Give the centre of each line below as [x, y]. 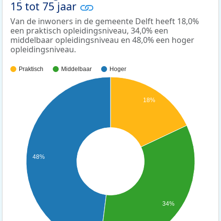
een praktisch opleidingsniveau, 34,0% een [89, 31]
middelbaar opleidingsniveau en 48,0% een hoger [102, 40]
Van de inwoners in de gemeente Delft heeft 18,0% [105, 21]
